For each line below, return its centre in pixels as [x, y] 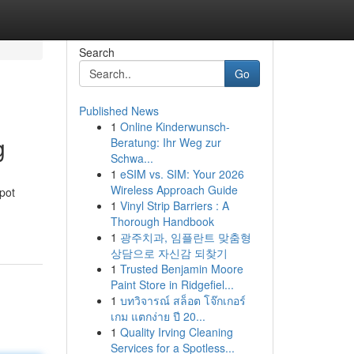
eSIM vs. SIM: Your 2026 [182, 174]
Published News [119, 111]
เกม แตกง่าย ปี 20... [158, 316]
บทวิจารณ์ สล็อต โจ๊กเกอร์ [183, 300]
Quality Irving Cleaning [176, 332]
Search [96, 52]
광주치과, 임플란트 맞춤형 [185, 237]
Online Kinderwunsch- [175, 126]
